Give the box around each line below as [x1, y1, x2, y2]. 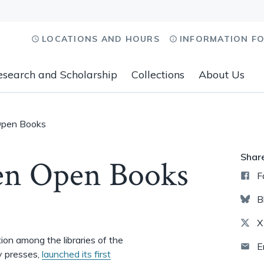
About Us [199, 68, 245, 81]
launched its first [42, 248, 111, 260]
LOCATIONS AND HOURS [42, 34, 160, 44]
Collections [131, 68, 184, 81]
